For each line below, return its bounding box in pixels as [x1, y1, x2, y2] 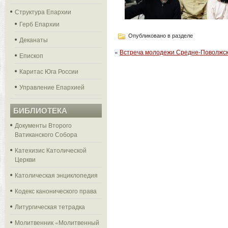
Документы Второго [15, 121, 72, 129]
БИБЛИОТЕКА [13, 106, 67, 115]
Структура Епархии [15, 7, 71, 16]
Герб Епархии [19, 19, 60, 28]
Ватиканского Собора [15, 130, 77, 138]
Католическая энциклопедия [15, 170, 98, 179]
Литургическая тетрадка [15, 202, 85, 211]
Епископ [19, 51, 43, 60]
